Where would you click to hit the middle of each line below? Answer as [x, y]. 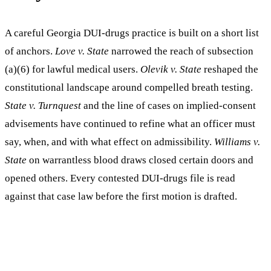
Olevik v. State [171, 69]
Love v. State [82, 51]
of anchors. [30, 51]
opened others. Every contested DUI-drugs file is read [120, 178]
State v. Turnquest [43, 105]
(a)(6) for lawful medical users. [73, 69]
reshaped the [230, 69]
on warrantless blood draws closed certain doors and [140, 160]
